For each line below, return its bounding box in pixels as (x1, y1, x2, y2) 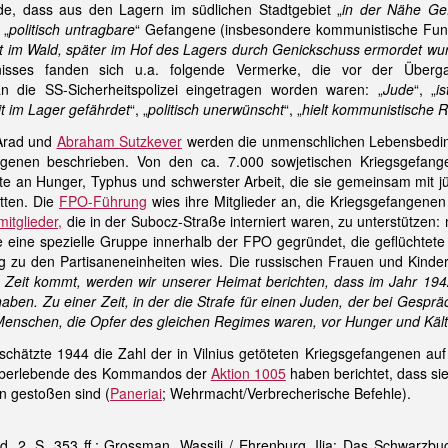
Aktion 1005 (210, 363, 286, 383)
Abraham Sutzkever (56, 131, 182, 151)
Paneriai (110, 383, 162, 403)
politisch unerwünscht (148, 99, 284, 119)
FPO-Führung (59, 191, 147, 211)
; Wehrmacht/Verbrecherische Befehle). (162, 383, 411, 403)
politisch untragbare (9, 19, 135, 39)
